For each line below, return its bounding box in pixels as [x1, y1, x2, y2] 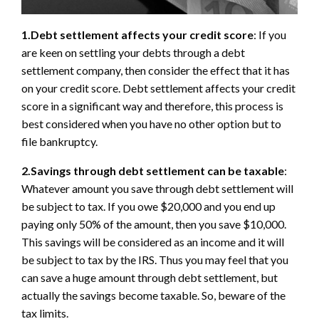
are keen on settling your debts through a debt [21, 45, 245, 59]
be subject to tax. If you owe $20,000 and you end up [21, 199, 276, 213]
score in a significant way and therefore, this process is [21, 98, 283, 113]
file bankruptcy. [21, 134, 98, 148]
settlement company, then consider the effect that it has [21, 63, 290, 77]
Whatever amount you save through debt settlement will [21, 181, 293, 195]
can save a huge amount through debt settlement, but [21, 270, 278, 284]
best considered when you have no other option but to [21, 116, 281, 130]
